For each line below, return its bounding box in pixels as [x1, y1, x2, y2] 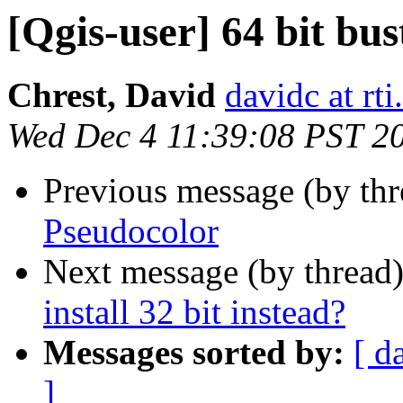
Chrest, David [7, 76, 216, 115]
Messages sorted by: [43, 333, 345, 372]
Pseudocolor [43, 211, 219, 251]
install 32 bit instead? [43, 292, 345, 332]
